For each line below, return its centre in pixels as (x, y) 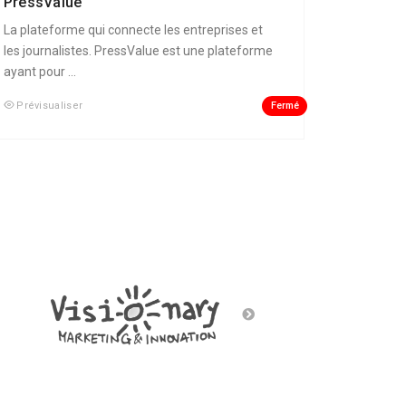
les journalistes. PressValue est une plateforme (138, 51)
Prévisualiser (50, 106)
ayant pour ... (39, 72)
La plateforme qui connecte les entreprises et (133, 30)
